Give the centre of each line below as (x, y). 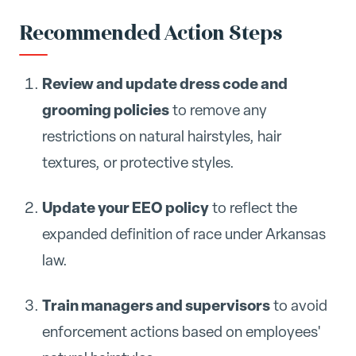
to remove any (218, 110)
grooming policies (105, 110)
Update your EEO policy (125, 207)
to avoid (298, 305)
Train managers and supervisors (156, 305)
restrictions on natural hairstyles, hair (161, 136)
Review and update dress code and (164, 83)
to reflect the (253, 207)
